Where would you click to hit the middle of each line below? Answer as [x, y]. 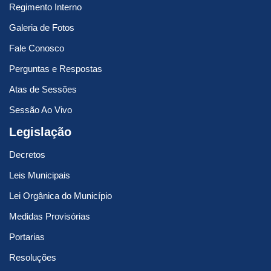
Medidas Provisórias [50, 217]
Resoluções [33, 258]
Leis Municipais [40, 175]
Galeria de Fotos [42, 28]
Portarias [27, 237]
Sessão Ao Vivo [41, 110]
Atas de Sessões [43, 90]
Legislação [40, 132]
